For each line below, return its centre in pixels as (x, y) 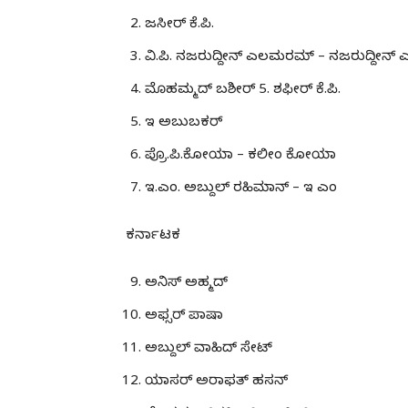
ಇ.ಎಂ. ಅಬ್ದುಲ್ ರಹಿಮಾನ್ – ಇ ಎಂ (241, 189)
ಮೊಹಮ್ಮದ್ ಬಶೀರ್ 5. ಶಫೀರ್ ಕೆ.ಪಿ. (243, 91)
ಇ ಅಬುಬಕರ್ (184, 123)
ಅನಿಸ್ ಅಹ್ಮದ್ (186, 284)
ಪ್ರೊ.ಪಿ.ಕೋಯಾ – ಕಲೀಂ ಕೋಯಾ (240, 156)
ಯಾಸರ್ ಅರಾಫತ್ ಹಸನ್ (216, 382)
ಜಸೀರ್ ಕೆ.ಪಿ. (179, 25)
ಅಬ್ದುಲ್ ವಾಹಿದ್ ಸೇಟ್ (209, 349)
